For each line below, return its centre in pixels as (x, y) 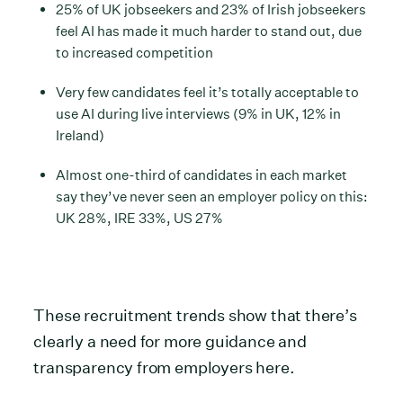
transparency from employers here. (164, 367)
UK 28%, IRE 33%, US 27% (140, 218)
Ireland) (81, 135)
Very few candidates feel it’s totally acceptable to (208, 92)
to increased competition (135, 52)
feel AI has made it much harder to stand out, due (209, 31)
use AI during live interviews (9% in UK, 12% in (199, 113)
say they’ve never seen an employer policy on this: (212, 196)
